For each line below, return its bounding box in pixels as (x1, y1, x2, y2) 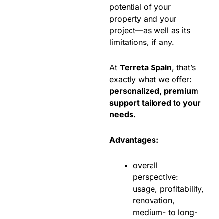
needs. (109, 109, 138, 120)
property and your (109, 14, 176, 24)
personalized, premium (109, 86, 198, 96)
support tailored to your (109, 98, 201, 108)
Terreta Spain (120, 63, 172, 73)
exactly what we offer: (109, 74, 192, 85)
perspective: (133, 172, 178, 182)
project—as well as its (109, 25, 190, 36)
